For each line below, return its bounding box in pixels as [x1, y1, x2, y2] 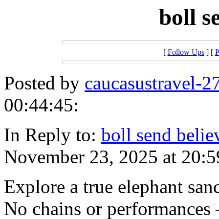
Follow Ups [167, 48, 204, 57]
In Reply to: [4, 124, 101, 146]
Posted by [4, 72, 85, 94]
